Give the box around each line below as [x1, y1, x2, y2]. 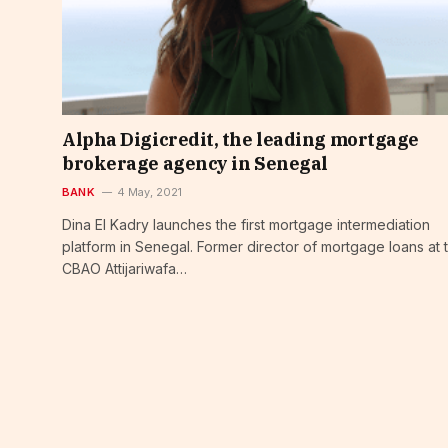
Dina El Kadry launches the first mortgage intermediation [62, 216, 430, 234]
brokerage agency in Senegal [62, 152, 328, 176]
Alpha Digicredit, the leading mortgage [62, 128, 419, 152]
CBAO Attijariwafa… [62, 260, 187, 278]
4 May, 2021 [116, 185, 182, 200]
